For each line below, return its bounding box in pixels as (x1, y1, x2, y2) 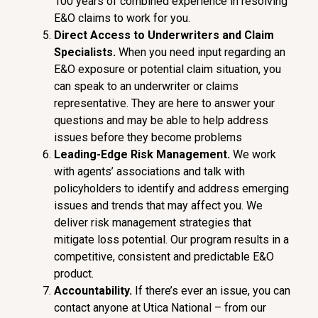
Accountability (53, 284, 129, 298)
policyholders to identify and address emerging (53, 182, 289, 196)
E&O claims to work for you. (53, 11, 190, 26)
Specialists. (53, 45, 116, 60)
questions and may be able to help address (53, 114, 268, 128)
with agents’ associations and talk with (53, 165, 245, 179)
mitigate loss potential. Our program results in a (53, 233, 289, 247)
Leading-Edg (53, 148, 121, 162)
